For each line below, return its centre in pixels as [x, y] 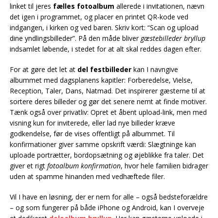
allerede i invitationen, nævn [159, 6]
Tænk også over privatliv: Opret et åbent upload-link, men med [108, 112]
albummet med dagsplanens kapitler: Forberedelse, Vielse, [101, 80]
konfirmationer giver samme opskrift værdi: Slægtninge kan [103, 144]
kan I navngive [155, 69]
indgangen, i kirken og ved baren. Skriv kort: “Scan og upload [104, 27]
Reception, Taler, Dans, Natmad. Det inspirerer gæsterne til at [108, 91]
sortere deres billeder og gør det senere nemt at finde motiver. [108, 101]
